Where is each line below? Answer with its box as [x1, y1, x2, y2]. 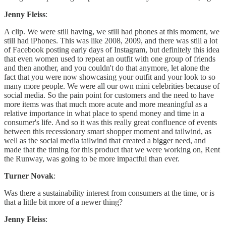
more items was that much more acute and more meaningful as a [4, 100, 207, 109]
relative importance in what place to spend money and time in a [4, 109, 204, 118]
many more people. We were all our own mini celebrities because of [4, 82, 219, 91]
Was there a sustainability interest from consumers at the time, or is [4, 189, 214, 198]
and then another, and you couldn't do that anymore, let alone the [4, 64, 209, 73]
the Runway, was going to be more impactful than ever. [4, 154, 180, 163]
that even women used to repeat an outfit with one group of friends [4, 54, 215, 64]
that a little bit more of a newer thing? [4, 198, 123, 207]
